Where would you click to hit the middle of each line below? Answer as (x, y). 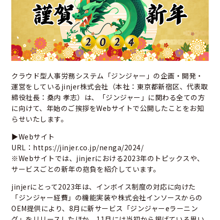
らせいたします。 (40, 119)
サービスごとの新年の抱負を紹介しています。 (86, 169)
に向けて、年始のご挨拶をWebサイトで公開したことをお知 (108, 108)
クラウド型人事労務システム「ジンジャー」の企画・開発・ (107, 76)
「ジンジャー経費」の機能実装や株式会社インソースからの (107, 198)
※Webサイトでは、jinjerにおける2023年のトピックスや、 (108, 158)
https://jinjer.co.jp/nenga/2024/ (88, 148)
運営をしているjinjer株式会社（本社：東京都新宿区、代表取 (110, 87)
